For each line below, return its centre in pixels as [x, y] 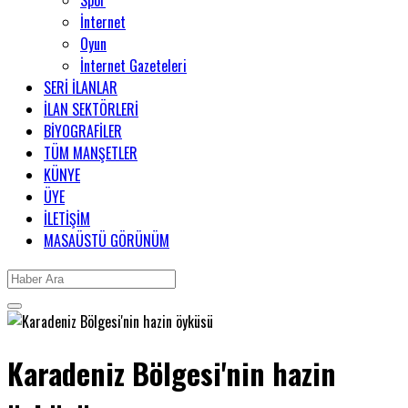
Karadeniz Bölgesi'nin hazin [172, 373]
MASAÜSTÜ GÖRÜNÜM [107, 240]
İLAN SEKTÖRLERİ [91, 109]
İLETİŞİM [67, 219]
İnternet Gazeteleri [133, 66]
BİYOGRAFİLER [83, 131]
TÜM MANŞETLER [91, 153]
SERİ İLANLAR [81, 87]
